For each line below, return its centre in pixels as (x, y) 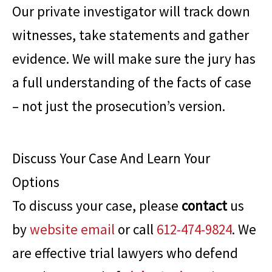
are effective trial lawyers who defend (125, 253)
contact (204, 206)
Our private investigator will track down (131, 12)
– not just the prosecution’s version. (119, 106)
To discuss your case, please (97, 206)
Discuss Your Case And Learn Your (111, 158)
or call (136, 229)
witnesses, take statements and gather (131, 35)
